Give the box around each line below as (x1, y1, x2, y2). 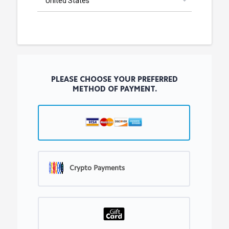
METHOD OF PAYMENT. (72, 86, 157, 94)
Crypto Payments (70, 163, 125, 172)
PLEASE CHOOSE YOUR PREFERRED (51, 76, 178, 84)
